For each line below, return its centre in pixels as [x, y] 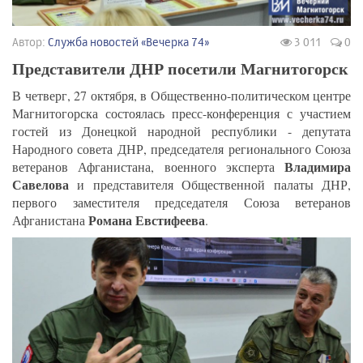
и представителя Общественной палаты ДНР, [210, 185]
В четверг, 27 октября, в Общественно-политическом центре [181, 96]
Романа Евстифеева [147, 220]
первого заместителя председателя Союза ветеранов [181, 203]
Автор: [30, 42]
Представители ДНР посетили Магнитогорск [180, 69]
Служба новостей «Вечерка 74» [129, 42]
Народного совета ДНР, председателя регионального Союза [181, 149]
